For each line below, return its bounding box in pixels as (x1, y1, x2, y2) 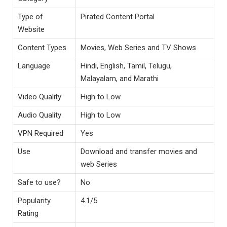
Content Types (18, 43, 66, 53)
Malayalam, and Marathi (81, 74, 159, 84)
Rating (18, 209, 39, 218)
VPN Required (18, 129, 63, 138)
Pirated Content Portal (81, 12, 155, 22)
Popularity (18, 196, 51, 206)
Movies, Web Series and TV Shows (81, 43, 196, 53)
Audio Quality (18, 110, 61, 120)
